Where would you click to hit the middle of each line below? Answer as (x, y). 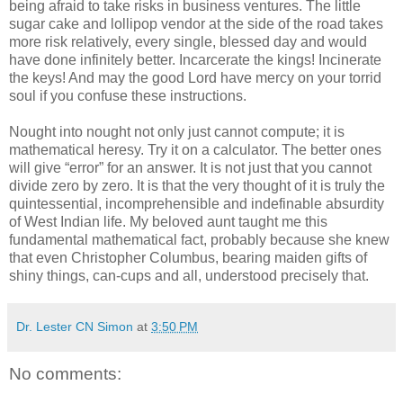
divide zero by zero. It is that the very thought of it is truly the (197, 185)
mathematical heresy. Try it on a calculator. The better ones (195, 149)
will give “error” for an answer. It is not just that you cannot (190, 167)
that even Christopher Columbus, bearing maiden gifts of (188, 257)
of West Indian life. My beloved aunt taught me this (168, 221)
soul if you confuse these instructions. (128, 95)
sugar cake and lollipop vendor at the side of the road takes (196, 23)
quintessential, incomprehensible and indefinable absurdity (197, 203)
